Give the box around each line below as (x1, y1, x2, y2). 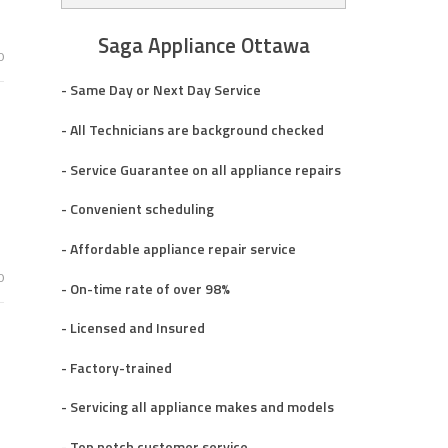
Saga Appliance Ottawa (97, 28, 310, 61)
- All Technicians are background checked (61, 119, 324, 141)
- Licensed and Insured (61, 317, 205, 339)
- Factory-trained (61, 356, 172, 378)
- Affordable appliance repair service (61, 237, 296, 259)
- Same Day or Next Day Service (61, 79, 261, 101)
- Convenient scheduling (61, 198, 214, 220)
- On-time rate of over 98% (61, 277, 230, 299)
